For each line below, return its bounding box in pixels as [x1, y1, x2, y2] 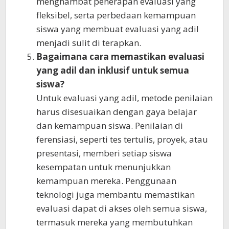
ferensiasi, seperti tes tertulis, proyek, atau [36, 133, 208, 145]
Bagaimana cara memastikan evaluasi [36, 50, 204, 62]
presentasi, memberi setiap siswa [36, 147, 172, 159]
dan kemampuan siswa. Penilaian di [36, 119, 183, 131]
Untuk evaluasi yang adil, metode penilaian [36, 91, 213, 104]
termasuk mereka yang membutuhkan [36, 216, 193, 228]
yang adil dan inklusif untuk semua [36, 64, 189, 76]
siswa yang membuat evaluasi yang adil [36, 22, 199, 35]
